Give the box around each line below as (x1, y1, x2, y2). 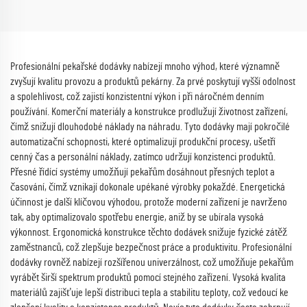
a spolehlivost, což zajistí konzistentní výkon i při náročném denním (10, 91, 264, 102)
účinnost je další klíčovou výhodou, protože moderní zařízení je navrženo (10, 197, 287, 208)
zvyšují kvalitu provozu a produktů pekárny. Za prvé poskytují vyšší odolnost (10, 76, 295, 87)
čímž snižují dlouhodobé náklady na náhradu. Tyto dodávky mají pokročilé (10, 121, 290, 132)
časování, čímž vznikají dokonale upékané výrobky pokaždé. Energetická (10, 182, 285, 193)
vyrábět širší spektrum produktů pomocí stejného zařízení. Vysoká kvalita (10, 272, 286, 283)
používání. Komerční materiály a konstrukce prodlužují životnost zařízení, (10, 106, 288, 117)
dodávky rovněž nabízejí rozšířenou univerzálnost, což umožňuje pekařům (10, 257, 293, 268)
